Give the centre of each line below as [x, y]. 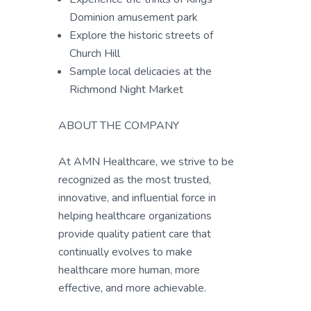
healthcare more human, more [129, 270]
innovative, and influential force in [137, 198]
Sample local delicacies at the [141, 72]
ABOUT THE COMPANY [119, 126]
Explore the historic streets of [141, 35]
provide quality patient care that [135, 234]
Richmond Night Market [126, 90]
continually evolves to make [125, 252]
